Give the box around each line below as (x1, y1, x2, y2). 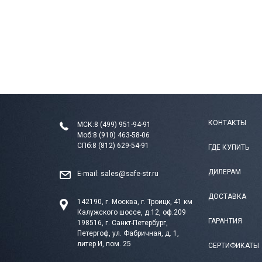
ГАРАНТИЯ (208, 216, 242, 225)
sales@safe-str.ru (101, 169, 158, 178)
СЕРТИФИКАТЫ (208, 241, 259, 250)
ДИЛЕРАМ (208, 167, 241, 176)
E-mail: (77, 169, 101, 178)
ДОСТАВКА (208, 192, 246, 201)
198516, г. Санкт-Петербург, (77, 218, 168, 227)
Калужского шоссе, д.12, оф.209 (77, 208, 186, 216)
